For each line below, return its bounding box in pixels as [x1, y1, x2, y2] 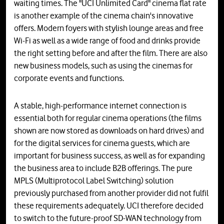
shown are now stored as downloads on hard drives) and [14, 125, 204, 135]
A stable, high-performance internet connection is [14, 100, 186, 110]
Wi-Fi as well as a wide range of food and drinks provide [14, 35, 200, 45]
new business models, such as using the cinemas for [14, 60, 192, 70]
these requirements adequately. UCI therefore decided [14, 200, 203, 210]
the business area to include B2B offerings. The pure [14, 162, 192, 173]
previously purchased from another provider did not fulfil [14, 187, 208, 198]
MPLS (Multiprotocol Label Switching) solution [14, 175, 173, 185]
